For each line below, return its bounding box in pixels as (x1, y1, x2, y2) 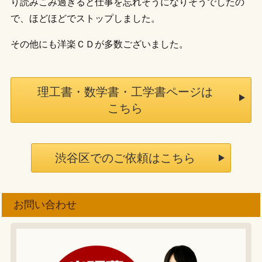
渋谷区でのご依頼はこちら (55, 151, 195, 165)
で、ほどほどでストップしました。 (10, 13, 160, 24)
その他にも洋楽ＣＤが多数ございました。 (10, 39, 188, 50)
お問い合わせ (13, 199, 77, 211)
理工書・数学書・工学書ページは (37, 85, 213, 99)
